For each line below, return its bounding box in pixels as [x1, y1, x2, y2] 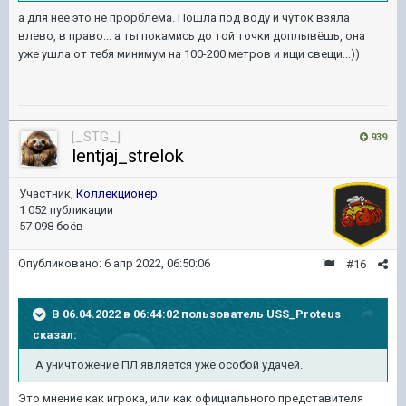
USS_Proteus [266, 306, 341, 321]
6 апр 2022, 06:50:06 [104, 256, 210, 270]
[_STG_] [72, 129, 121, 145]
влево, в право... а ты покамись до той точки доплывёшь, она [18, 29, 365, 43]
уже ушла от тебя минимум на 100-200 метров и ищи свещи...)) [18, 47, 360, 61]
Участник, [19, 187, 76, 200]
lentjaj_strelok [72, 145, 184, 167]
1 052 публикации [19, 203, 113, 217]
